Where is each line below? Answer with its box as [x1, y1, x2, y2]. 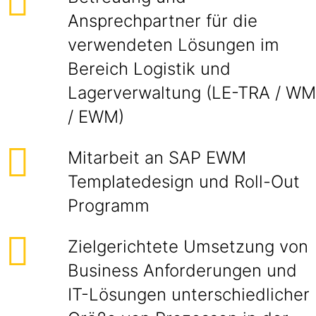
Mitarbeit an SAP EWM [68, 147, 246, 168]
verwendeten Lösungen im [68, 35, 279, 55]
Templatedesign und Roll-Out [68, 171, 300, 192]
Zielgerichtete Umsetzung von [68, 236, 308, 257]
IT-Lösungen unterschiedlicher [68, 284, 310, 305]
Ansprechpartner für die [68, 11, 257, 31]
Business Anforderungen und [68, 260, 297, 281]
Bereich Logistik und [68, 59, 231, 79]
